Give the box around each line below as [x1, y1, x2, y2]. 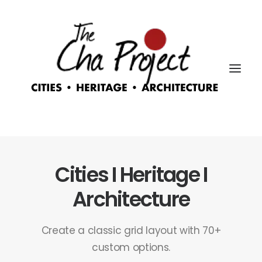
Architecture [73, 185, 189, 213]
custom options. [92, 240, 170, 254]
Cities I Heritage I [54, 160, 208, 189]
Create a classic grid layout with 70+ [41, 223, 221, 237]
